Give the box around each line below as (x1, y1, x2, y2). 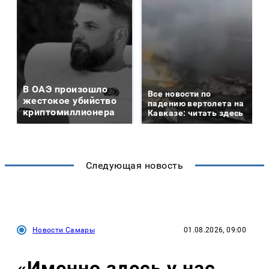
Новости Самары (32, 226, 95, 235)
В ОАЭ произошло (23, 83, 108, 95)
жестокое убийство (23, 95, 117, 107)
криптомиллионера (23, 106, 115, 118)
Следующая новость (85, 160, 184, 172)
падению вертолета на (148, 98, 244, 109)
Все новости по (148, 89, 211, 99)
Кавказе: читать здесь (148, 108, 244, 118)
